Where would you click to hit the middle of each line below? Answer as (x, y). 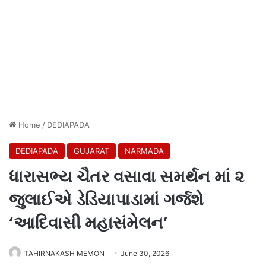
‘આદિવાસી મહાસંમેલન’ (88, 223)
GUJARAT (91, 151)
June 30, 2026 (145, 253)
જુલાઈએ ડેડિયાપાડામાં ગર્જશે (106, 199)
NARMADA (144, 151)
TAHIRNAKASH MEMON (64, 253)
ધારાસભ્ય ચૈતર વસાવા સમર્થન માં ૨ (126, 176)
